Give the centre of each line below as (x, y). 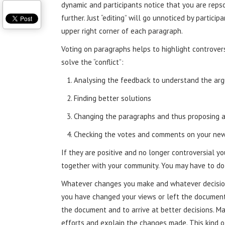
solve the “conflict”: (92, 62)
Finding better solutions (113, 98)
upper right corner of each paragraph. (122, 31)
